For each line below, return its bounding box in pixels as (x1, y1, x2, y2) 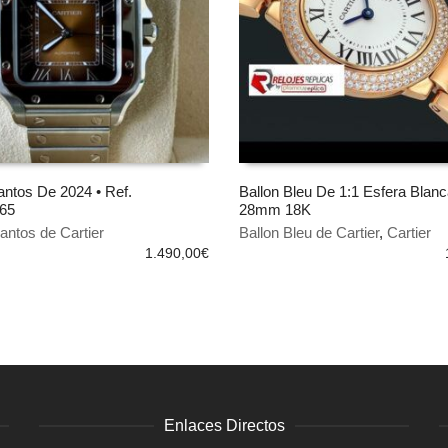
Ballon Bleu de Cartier (239, 224, 379, 241)
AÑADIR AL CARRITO (253, 217, 373, 231)
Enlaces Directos (163, 417, 285, 434)
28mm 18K (239, 201, 311, 218)
